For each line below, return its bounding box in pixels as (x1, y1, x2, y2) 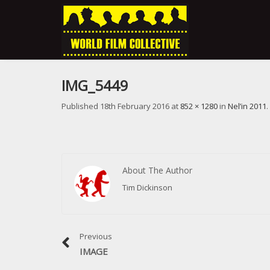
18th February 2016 (100, 101, 169, 111)
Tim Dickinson (122, 182, 172, 193)
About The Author (122, 165, 192, 176)
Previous (80, 231, 112, 242)
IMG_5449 (61, 75, 128, 95)
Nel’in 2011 (228, 101, 266, 111)
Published (61, 101, 100, 111)
